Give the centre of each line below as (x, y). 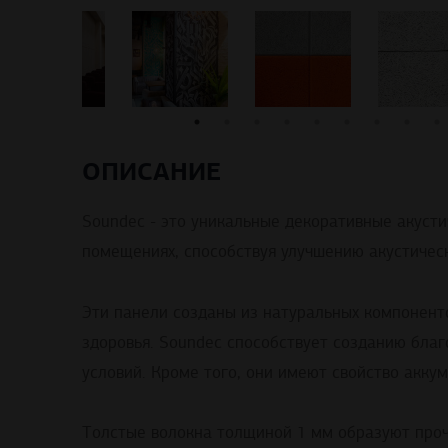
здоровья (116, 343)
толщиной (254, 433)
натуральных (311, 313)
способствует (277, 343)
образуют (374, 433)
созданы (204, 313)
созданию (369, 343)
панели (141, 313)
